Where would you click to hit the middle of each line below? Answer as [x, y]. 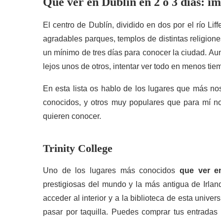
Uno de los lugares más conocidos [111, 170]
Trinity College [78, 148]
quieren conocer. [72, 116]
